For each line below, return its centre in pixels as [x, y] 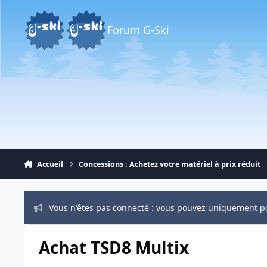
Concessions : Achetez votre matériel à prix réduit [170, 164]
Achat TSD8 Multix [114, 248]
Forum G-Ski [138, 30]
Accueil [50, 164]
